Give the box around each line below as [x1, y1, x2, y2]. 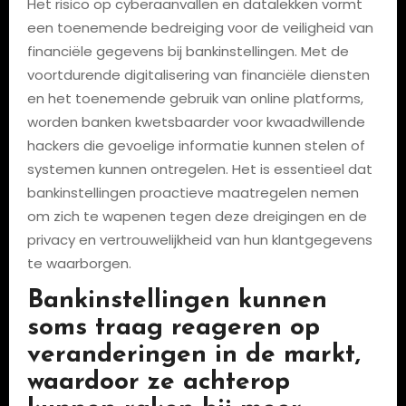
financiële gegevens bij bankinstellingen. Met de [26, 41, 349, 61]
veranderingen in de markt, [26, 342, 361, 368]
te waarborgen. [26, 253, 131, 273]
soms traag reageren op [26, 314, 320, 341]
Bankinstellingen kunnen [26, 287, 327, 314]
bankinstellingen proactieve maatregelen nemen [26, 182, 359, 202]
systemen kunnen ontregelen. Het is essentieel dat [26, 159, 372, 179]
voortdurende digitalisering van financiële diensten [26, 64, 370, 84]
